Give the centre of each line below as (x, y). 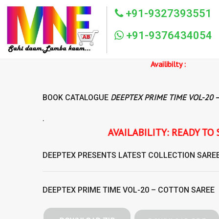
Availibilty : (79, 64)
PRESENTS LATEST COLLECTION (136, 155)
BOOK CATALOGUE (77, 98)
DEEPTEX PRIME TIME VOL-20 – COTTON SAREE (129, 190)
